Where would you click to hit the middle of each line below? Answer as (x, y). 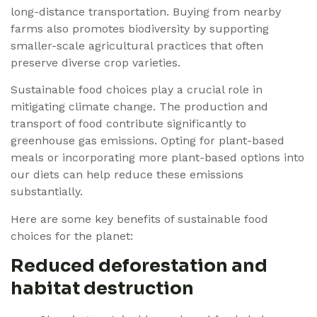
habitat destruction (102, 289)
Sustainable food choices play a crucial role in (137, 90)
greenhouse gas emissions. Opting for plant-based (148, 141)
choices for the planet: (72, 236)
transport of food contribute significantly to (128, 124)
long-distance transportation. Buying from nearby (146, 11)
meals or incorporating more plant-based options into (157, 158)
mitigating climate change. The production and (139, 107)
